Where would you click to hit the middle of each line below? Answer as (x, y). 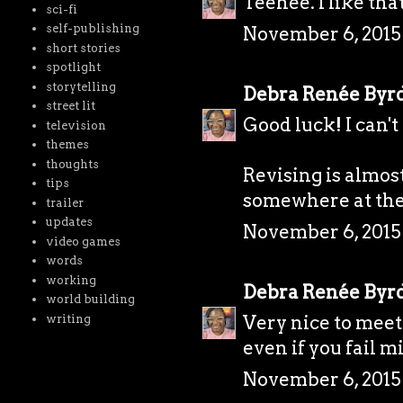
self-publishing (93, 29)
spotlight (74, 67)
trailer (65, 202)
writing (69, 318)
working (72, 280)
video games (84, 241)
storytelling (81, 86)
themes (68, 145)
